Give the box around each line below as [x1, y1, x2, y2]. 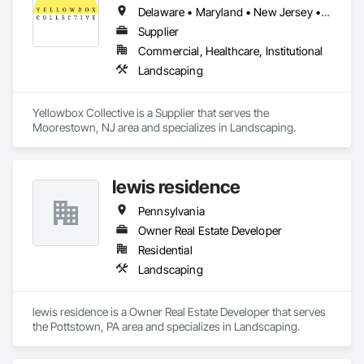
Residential [138, 243, 193, 257]
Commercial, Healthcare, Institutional [138, 44, 323, 58]
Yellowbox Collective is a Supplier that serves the [32, 106, 269, 119]
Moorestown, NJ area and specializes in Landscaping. [32, 120, 296, 134]
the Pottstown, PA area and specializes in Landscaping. [32, 319, 300, 333]
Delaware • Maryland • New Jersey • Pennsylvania [321, 5, 331, 19]
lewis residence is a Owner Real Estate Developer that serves [32, 305, 326, 318]
